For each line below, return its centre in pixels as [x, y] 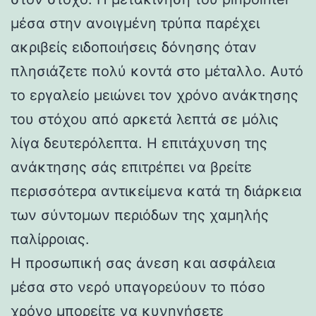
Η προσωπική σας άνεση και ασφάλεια [143, 263]
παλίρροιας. [50, 239]
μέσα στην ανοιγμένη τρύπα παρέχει [135, 23]
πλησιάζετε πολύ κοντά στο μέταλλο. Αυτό [157, 71]
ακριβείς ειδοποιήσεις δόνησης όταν [134, 47]
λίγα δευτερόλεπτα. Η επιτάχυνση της [139, 143]
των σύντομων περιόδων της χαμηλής [140, 215]
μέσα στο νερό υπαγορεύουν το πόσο [138, 287]
